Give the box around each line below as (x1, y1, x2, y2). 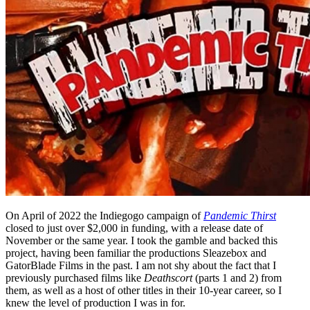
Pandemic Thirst (203, 209, 276, 221)
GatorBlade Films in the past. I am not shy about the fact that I (6, 259, 276, 271)
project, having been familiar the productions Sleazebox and (6, 246, 266, 259)
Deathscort (144, 271, 192, 284)
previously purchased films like (6, 271, 144, 284)
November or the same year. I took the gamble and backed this (6, 234, 277, 246)
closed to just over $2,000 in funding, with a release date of (6, 221, 263, 234)
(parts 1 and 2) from (192, 271, 282, 284)
